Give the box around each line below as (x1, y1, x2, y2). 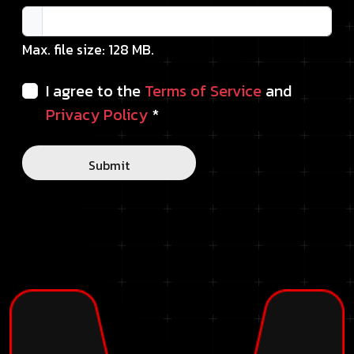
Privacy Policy (46, 103, 148, 126)
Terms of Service (145, 79, 262, 103)
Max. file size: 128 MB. (22, 40, 154, 60)
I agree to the (46, 79, 145, 103)
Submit (88, 156, 130, 175)
